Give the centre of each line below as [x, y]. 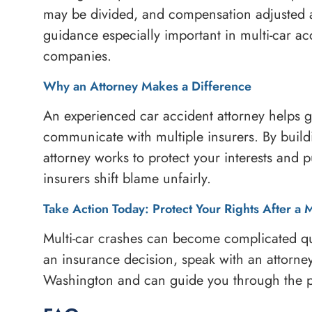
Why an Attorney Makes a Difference [147, 86]
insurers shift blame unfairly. [127, 179]
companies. [77, 56]
